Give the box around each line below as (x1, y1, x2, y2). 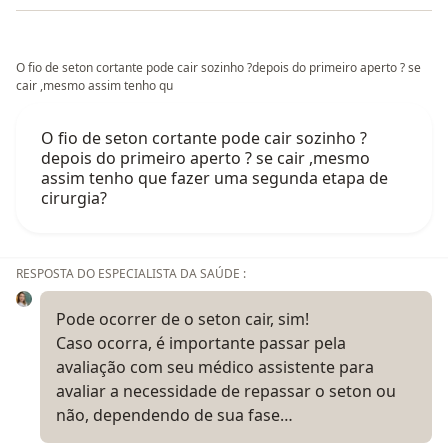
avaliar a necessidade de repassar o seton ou (56, 379, 396, 402)
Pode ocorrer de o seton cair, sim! (56, 307, 309, 330)
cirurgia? (41, 186, 107, 209)
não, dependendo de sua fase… (56, 403, 293, 426)
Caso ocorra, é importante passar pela (56, 331, 346, 354)
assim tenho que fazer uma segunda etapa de (41, 166, 388, 189)
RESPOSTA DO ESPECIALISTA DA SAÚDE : (16, 264, 246, 282)
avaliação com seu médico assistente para (56, 355, 374, 378)
